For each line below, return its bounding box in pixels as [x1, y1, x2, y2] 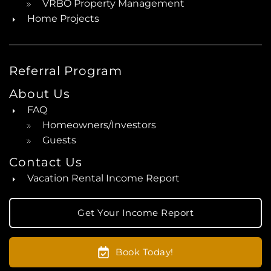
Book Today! [116, 246, 174, 258]
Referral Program [9, 64, 122, 79]
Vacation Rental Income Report [27, 172, 180, 184]
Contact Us [9, 155, 82, 170]
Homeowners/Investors [42, 119, 156, 131]
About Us [9, 87, 70, 102]
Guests [42, 134, 76, 146]
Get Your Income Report [77, 207, 194, 219]
